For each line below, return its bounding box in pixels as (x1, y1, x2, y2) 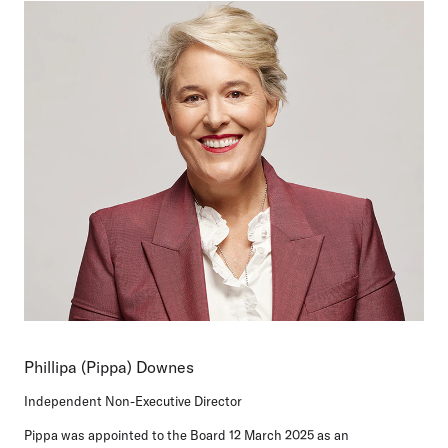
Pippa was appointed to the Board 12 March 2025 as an (24, 427, 349, 444)
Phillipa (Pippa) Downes (24, 357, 194, 378)
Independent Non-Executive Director (24, 393, 242, 410)
